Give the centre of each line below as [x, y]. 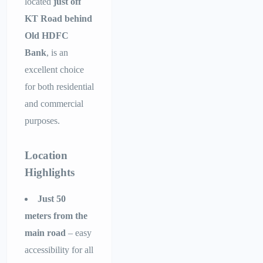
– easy [79, 233]
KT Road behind [59, 19]
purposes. [43, 121]
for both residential [60, 87]
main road [45, 233]
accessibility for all [59, 250]
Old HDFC [47, 36]
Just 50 [52, 199]
